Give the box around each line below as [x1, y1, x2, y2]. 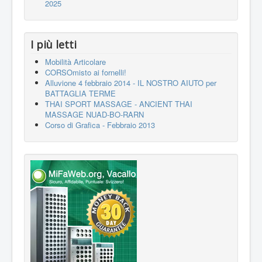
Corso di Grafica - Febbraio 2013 [45, 119, 155, 130]
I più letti [30, 37, 77, 51]
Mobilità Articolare [45, 56, 106, 67]
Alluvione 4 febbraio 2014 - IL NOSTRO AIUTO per [45, 77, 216, 88]
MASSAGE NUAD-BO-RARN [45, 108, 144, 120]
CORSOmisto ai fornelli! [45, 66, 126, 78]
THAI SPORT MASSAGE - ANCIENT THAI [45, 98, 192, 109]
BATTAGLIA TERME [45, 87, 116, 99]
